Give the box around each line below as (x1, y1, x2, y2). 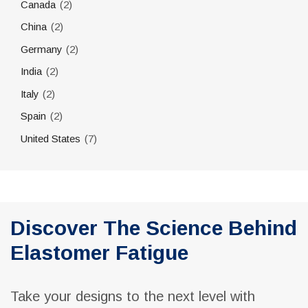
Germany (21, 43, 62, 55)
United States (21, 133, 80, 144)
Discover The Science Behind (10, 217, 25, 240)
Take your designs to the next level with (10, 289, 255, 305)
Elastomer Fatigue (10, 241, 188, 265)
